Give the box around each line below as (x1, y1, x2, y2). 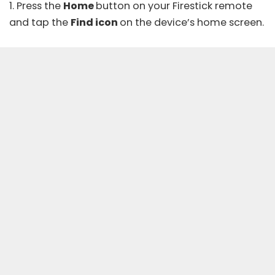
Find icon (71, 15, 120, 29)
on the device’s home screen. (120, 15, 264, 29)
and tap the (9, 15, 71, 29)
